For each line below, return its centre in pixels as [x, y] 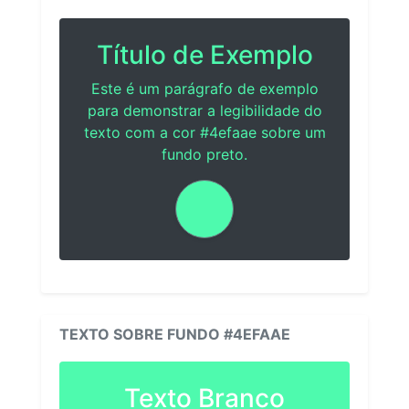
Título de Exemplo [204, 54]
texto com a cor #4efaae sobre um [204, 132]
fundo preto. [204, 154]
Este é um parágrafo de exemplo [204, 88]
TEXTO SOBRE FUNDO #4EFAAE [175, 334]
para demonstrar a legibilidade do [204, 110]
